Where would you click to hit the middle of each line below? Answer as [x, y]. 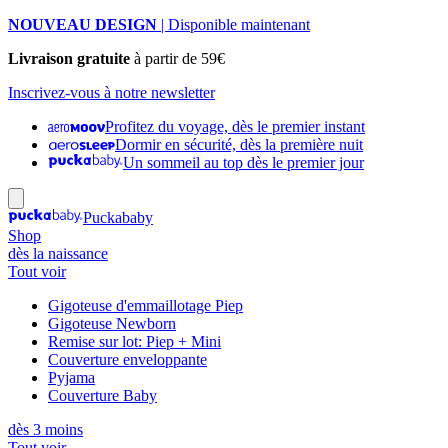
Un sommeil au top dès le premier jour [243, 162]
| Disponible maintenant [233, 24]
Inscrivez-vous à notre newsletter [111, 92]
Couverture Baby [102, 395]
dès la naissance [58, 253]
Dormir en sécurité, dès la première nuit [239, 144]
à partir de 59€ [177, 58]
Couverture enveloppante [127, 359]
